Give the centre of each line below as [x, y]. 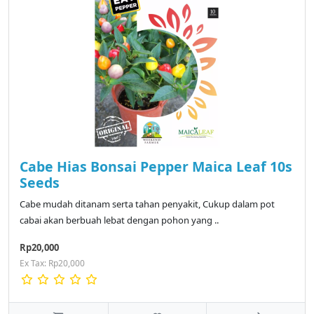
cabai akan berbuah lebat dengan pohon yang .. [119, 220]
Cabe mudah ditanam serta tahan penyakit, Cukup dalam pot [147, 204]
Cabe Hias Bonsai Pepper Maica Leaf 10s [156, 167]
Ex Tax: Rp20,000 [52, 264]
